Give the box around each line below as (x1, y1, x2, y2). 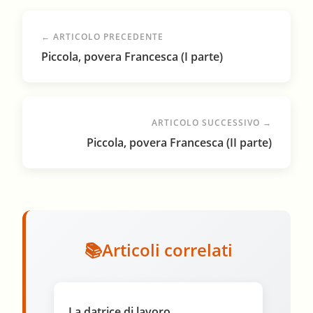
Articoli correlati (101, 238, 233, 262)
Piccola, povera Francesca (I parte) (41, 49, 224, 65)
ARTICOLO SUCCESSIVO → (151, 117, 272, 129)
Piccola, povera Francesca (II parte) (86, 135, 272, 151)
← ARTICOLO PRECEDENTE (41, 31, 164, 43)
